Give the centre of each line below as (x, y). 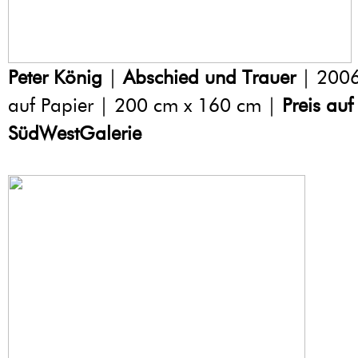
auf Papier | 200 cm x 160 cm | (145, 105)
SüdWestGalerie (75, 133)
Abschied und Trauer (209, 78)
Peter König (55, 78)
